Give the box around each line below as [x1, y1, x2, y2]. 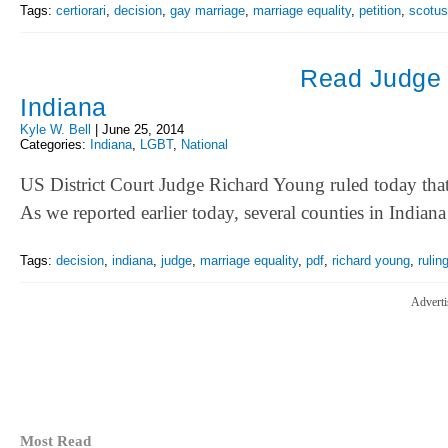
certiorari [56, 3, 106, 19]
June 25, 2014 [102, 121, 184, 137]
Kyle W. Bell [20, 121, 91, 137]
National [181, 136, 228, 152]
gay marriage [170, 3, 245, 19]
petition [359, 3, 401, 19]
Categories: [20, 136, 90, 152]
